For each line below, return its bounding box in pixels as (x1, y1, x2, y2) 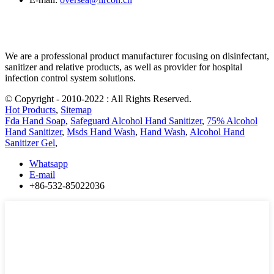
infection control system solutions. (5, 72, 136, 83)
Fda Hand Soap (5, 115, 65, 126)
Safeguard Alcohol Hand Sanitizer (70, 115, 202, 126)
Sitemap (61, 104, 92, 115)
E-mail (29, 169, 55, 180)
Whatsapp (29, 158, 68, 169)
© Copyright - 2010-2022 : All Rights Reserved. (5, 93, 191, 104)
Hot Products (5, 104, 56, 115)
